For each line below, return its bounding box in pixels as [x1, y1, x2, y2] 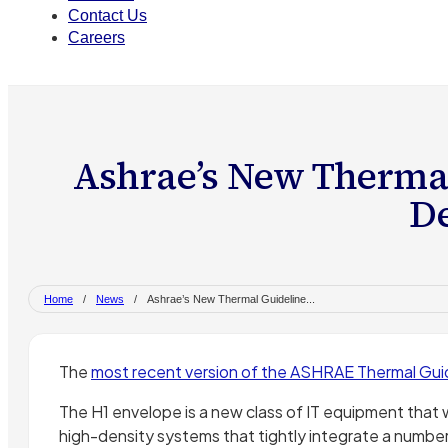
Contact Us [68, 7, 147, 25]
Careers [68, 29, 125, 47]
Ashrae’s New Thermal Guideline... [147, 293, 315, 306]
